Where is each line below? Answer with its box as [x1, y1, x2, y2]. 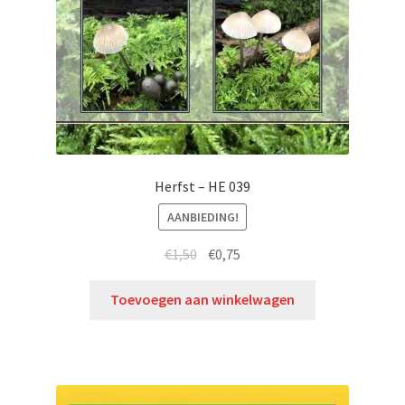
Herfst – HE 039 [155, 177, 250, 196]
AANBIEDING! [166, 208, 239, 225]
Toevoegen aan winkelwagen [110, 290, 295, 309]
